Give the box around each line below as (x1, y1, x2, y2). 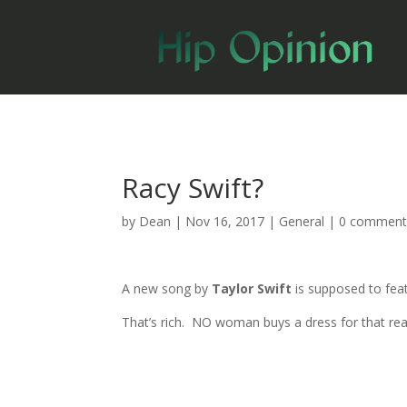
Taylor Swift (212, 279, 296, 297)
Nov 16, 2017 (185, 212, 265, 230)
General (279, 212, 325, 230)
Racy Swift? (122, 168, 264, 206)
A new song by (122, 279, 213, 297)
